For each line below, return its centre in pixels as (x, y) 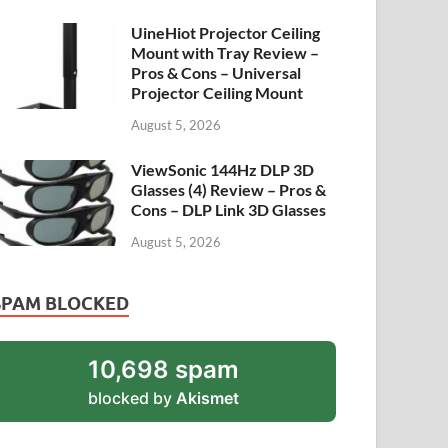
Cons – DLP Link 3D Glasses (229, 210)
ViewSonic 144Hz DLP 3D (223, 170)
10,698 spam (164, 369)
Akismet (208, 397)
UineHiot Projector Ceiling (226, 33)
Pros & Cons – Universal (216, 73)
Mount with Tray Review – (225, 53)
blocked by (132, 397)
